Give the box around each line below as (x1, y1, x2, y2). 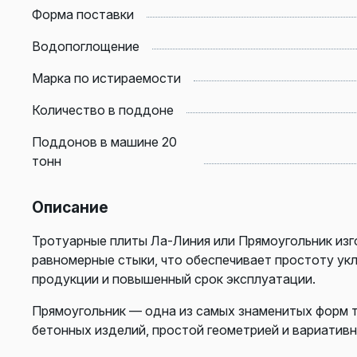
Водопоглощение (32, 37, 139, 54)
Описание (32, 197, 108, 217)
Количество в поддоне (32, 101, 174, 118)
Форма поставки (32, 6, 134, 22)
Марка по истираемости (32, 69, 181, 86)
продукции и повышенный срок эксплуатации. (32, 270, 316, 287)
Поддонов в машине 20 (32, 133, 177, 150)
